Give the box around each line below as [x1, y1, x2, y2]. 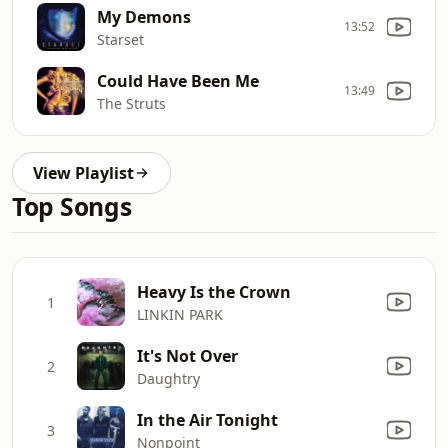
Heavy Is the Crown [137, 280, 291, 303]
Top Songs [12, 190, 132, 223]
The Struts [97, 93, 166, 113]
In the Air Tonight [137, 408, 278, 431]
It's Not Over [137, 344, 238, 367]
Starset [97, 29, 144, 49]
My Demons [97, 5, 191, 28]
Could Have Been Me [97, 69, 259, 92]
